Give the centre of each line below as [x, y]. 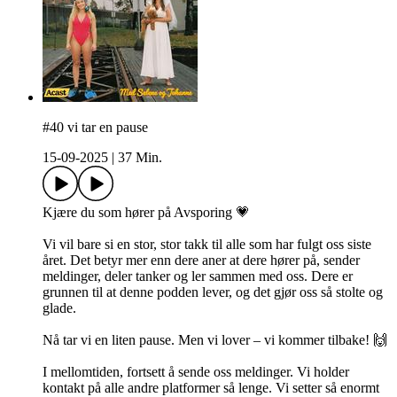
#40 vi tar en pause [95, 128]
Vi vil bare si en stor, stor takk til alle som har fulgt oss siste [207, 245]
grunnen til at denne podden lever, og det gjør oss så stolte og [213, 292]
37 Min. [140, 158]
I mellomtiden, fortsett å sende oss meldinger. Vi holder [196, 372]
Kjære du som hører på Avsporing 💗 [146, 213]
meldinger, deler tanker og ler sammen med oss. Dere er [198, 276]
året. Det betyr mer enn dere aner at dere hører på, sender [201, 261]
